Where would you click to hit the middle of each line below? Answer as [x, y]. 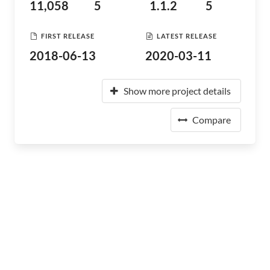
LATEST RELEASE [187, 36]
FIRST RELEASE [68, 36]
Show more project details [177, 91]
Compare [212, 120]
